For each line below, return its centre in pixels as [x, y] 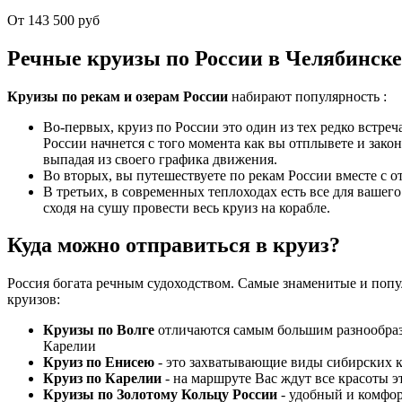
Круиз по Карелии [102, 379]
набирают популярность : [307, 96]
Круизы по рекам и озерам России [118, 96]
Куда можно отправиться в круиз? [174, 245]
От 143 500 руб [53, 20]
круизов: [34, 300]
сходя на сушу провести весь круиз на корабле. [187, 207]
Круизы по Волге [100, 330]
